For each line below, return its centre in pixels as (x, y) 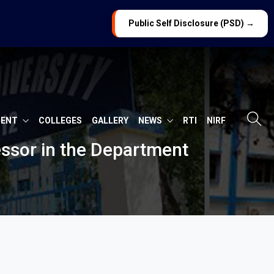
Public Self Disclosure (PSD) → (191, 23)
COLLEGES (60, 120)
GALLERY (110, 120)
